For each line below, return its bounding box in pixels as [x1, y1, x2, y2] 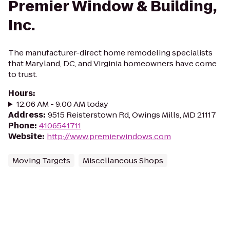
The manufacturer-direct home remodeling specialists [8, 47, 213, 58]
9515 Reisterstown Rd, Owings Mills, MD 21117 [48, 109, 216, 120]
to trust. [8, 69, 37, 80]
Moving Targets [12, 155, 70, 166]
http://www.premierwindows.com [47, 131, 171, 142]
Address [8, 109, 43, 120]
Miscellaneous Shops [83, 155, 163, 166]
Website [8, 131, 42, 142]
